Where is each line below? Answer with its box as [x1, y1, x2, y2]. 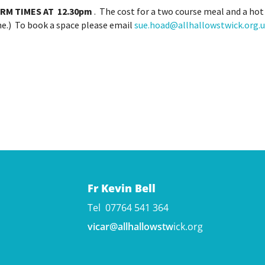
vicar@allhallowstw [87, 220, 173, 234]
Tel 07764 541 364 [87, 201, 169, 215]
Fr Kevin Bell [87, 181, 156, 196]
